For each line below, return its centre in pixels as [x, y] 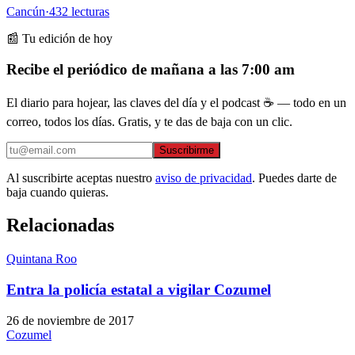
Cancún [26, 12]
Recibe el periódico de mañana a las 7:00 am [151, 69]
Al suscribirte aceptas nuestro [79, 177]
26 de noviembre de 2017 [70, 320]
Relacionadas [60, 225]
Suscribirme [187, 150]
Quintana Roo [42, 259]
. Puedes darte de [294, 177]
